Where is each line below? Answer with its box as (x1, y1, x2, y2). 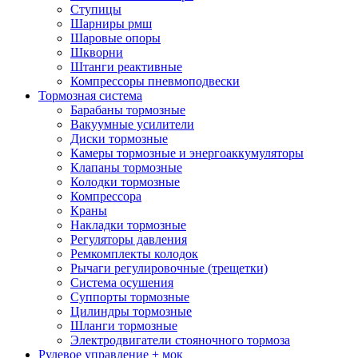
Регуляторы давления (70, 233, 187, 246)
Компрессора (70, 189, 141, 203)
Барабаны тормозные (70, 103, 185, 117)
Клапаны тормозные (70, 161, 182, 174)
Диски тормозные (70, 132, 168, 145)
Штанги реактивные (70, 60, 182, 74)
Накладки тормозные (70, 218, 186, 232)
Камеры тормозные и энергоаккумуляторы (70, 146, 304, 160)
